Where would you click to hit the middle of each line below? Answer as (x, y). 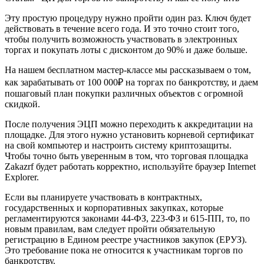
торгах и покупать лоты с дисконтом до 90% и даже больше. (126, 50)
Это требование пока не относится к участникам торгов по (124, 250)
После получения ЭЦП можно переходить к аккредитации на (129, 124)
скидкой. (22, 104)
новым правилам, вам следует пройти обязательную (110, 229)
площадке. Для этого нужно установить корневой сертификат (129, 135)
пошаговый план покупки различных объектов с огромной (124, 94)
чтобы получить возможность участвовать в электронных (121, 39)
